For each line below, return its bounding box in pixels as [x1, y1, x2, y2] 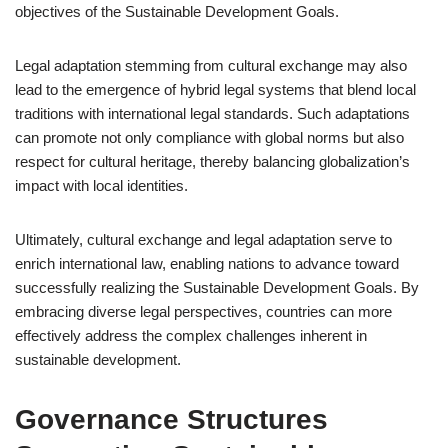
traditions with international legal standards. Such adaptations [15, 105, 410, 122]
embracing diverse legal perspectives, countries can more [15, 303, 392, 320]
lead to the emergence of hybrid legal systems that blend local [15, 81, 416, 98]
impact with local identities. [15, 177, 188, 194]
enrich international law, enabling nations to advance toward [15, 255, 399, 272]
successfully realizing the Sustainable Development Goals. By [15, 279, 419, 296]
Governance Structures [15, 404, 328, 435]
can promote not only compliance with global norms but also [15, 129, 404, 146]
